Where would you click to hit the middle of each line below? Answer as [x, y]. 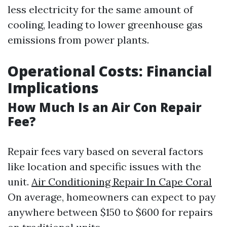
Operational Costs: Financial [110, 71]
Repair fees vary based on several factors [105, 151]
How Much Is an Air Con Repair [105, 107]
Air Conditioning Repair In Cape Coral [122, 182]
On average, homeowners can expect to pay [112, 197]
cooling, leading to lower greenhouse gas [105, 25]
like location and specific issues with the [104, 166]
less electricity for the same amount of [100, 9]
